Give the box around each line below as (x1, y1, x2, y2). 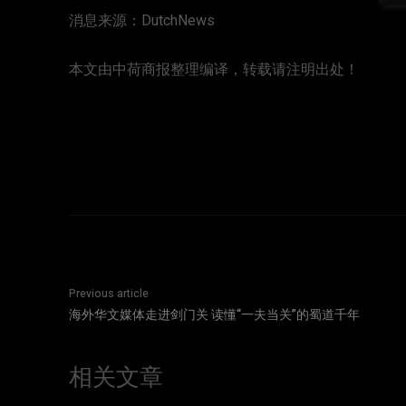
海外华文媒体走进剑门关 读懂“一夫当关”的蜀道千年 (69, 305, 360, 325)
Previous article (69, 285, 149, 303)
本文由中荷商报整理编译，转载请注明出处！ (69, 59, 359, 82)
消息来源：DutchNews (69, 10, 215, 33)
